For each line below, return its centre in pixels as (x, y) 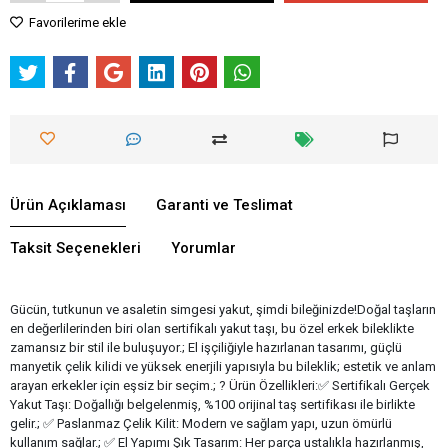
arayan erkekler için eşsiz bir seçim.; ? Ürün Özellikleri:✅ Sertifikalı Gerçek (220, 385)
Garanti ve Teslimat (224, 204)
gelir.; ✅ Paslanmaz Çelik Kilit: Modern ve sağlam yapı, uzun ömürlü (201, 423)
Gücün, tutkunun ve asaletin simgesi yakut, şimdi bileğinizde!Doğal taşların (223, 309)
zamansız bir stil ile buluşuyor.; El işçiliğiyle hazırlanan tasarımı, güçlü (206, 347)
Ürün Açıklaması (68, 204)
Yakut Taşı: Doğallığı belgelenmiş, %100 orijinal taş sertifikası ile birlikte (212, 404)
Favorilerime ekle (76, 23)
